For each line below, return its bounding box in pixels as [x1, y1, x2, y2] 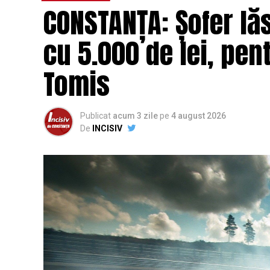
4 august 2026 [171, 110, 226, 121]
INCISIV [92, 123, 122, 133]
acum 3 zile [113, 110, 158, 121]
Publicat [80, 110, 111, 121]
